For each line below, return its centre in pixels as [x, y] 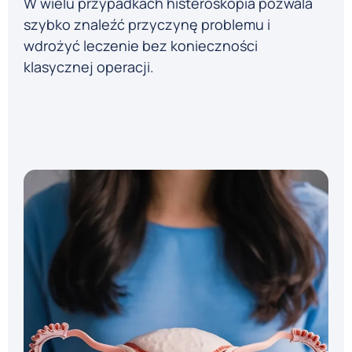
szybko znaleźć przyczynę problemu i [147, 24]
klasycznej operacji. [89, 66]
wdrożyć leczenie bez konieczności [141, 45]
